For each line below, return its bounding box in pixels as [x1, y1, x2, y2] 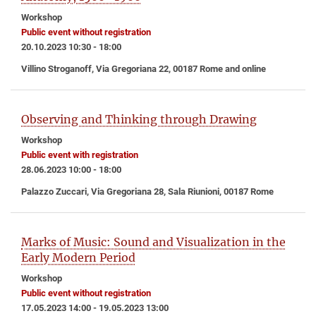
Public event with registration [21, 150, 138, 161]
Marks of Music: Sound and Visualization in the [21, 235, 286, 250]
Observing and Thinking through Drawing [21, 112, 257, 127]
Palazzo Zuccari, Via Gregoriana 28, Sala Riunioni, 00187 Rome [21, 186, 274, 197]
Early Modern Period [21, 250, 135, 265]
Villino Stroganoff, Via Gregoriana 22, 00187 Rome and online [21, 63, 266, 75]
